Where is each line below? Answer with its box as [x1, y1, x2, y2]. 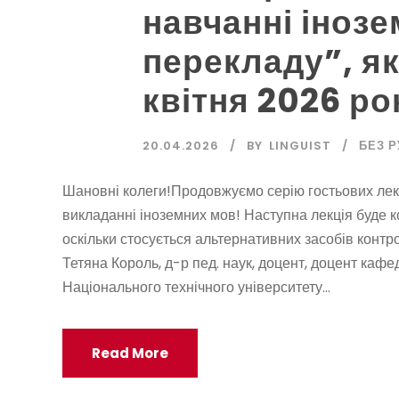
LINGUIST [269, 137, 331, 154]
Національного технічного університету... [62, 277, 330, 297]
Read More [92, 344, 168, 362]
